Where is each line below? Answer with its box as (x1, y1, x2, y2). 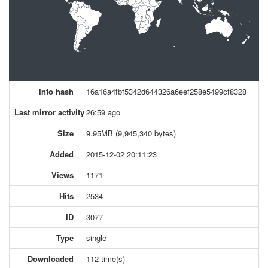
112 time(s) (86, 252, 125, 264)
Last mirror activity (14, 106, 84, 118)
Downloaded (28, 252, 74, 264)
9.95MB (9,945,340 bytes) (86, 127, 176, 139)
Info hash (39, 85, 74, 97)
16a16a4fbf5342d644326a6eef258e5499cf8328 (86, 85, 246, 97)
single (86, 232, 106, 243)
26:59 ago (86, 106, 120, 118)
